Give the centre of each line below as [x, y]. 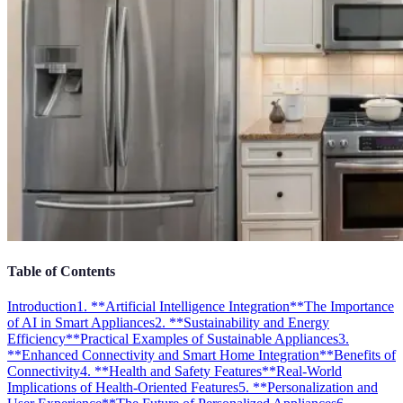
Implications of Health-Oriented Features [123, 388]
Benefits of [365, 355]
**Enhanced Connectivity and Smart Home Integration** [170, 355]
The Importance [349, 307]
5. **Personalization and [308, 388]
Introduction [42, 307]
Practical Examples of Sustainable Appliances [209, 339]
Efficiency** [44, 339]
